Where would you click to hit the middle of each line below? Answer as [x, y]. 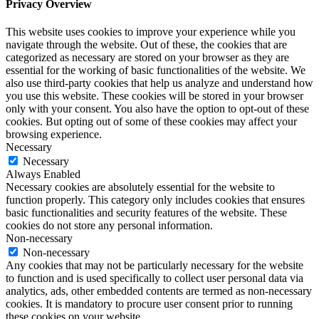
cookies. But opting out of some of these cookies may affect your [151, 122]
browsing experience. [54, 135]
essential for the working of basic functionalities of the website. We [156, 70]
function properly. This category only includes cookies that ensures [155, 200]
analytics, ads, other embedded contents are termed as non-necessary [159, 291]
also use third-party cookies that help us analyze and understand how [159, 83]
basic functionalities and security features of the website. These [146, 213]
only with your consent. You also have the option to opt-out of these [157, 109]
